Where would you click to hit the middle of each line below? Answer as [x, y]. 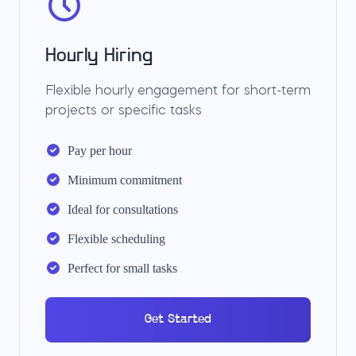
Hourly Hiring [99, 56]
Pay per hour [100, 151]
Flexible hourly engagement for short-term [178, 91]
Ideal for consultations [123, 209]
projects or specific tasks [124, 111]
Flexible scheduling [116, 239]
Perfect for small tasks [122, 268]
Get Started [178, 319]
